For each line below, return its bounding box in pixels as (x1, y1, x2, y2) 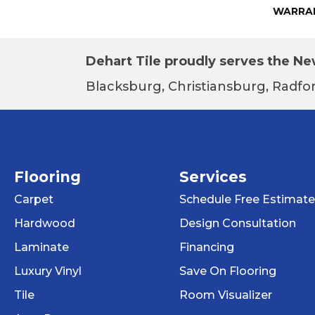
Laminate (14, 240, 69, 254)
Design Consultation (179, 216, 296, 230)
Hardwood (14, 216, 75, 230)
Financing (179, 240, 234, 254)
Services (179, 167, 247, 186)
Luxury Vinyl (14, 264, 82, 278)
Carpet (14, 192, 53, 206)
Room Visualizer (179, 288, 272, 302)
